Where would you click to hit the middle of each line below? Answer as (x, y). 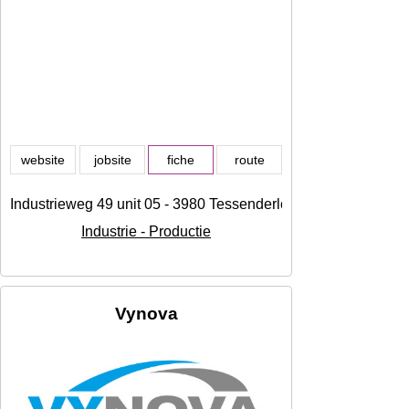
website (43, 160)
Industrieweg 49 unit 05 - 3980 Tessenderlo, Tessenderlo (193, 204)
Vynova (146, 314)
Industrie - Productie (146, 232)
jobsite (112, 160)
